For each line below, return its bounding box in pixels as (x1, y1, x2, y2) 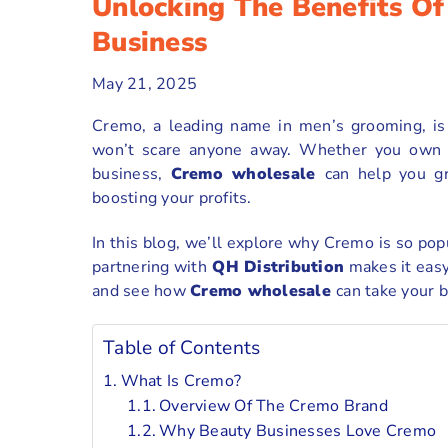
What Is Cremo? (120, 369, 242, 392)
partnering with (92, 255, 207, 278)
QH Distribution (206, 255, 345, 278)
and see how (92, 279, 190, 302)
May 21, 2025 (92, 72, 197, 95)
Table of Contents (103, 334, 261, 361)
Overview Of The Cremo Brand (159, 394, 388, 417)
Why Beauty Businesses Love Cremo (159, 419, 437, 442)
